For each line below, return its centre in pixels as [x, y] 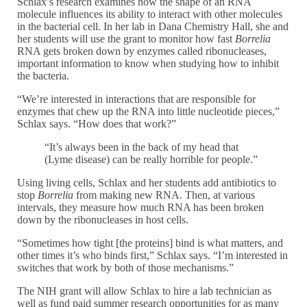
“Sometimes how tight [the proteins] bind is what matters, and [150, 243]
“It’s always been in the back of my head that [142, 147]
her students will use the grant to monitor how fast [126, 39]
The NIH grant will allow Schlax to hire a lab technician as [145, 291]
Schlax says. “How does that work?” [97, 124]
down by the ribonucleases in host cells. [103, 220]
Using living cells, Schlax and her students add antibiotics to [147, 183]
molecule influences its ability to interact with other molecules [150, 14]
